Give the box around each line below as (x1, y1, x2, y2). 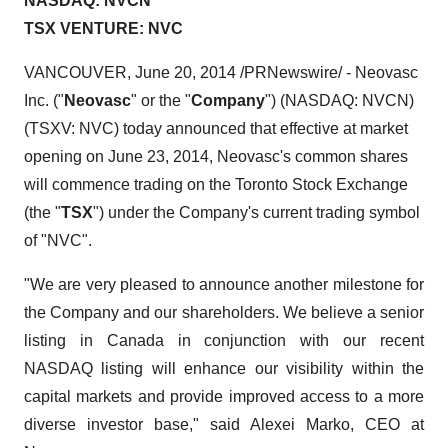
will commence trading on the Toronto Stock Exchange (24, 176, 408, 193)
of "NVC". (24, 232, 92, 249)
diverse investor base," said (24, 416, 250, 433)
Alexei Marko (250, 416, 350, 433)
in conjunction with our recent (163, 332, 425, 349)
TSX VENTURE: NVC (24, 20, 183, 37)
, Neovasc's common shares (209, 148, 408, 165)
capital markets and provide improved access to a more (24, 388, 424, 405)
